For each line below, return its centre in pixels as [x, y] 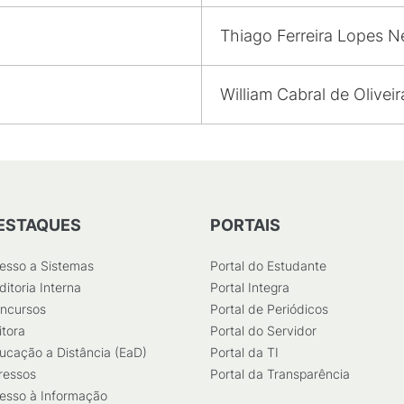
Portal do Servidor [263, 331]
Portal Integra [250, 287]
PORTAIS [245, 225]
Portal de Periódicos [269, 309]
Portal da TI [244, 352]
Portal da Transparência [280, 374]
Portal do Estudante [268, 266]
